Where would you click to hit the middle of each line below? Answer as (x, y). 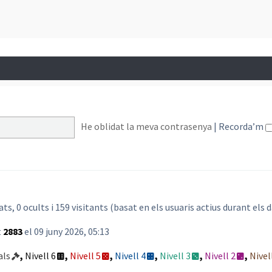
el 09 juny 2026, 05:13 (66, 231)
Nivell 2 (220, 256)
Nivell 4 (130, 256)
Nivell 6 (40, 256)
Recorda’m (242, 126)
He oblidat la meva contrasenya (146, 126)
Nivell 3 (175, 256)
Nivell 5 (85, 256)
